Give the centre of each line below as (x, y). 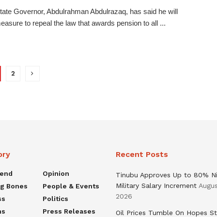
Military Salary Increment (156, 185)
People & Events (71, 186)
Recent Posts (142, 154)
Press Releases (69, 211)
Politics (55, 198)
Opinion (56, 173)
